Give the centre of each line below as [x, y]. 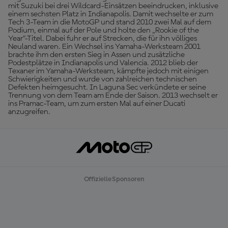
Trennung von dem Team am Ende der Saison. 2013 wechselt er [113, 96]
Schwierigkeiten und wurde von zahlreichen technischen [103, 79]
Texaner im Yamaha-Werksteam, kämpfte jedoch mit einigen [108, 71]
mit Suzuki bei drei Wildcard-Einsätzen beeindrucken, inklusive [113, 6]
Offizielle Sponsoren [114, 179]
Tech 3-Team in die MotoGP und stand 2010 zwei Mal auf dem [110, 22]
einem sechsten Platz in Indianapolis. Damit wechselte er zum [111, 14]
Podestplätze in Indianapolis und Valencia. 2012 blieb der [103, 63]
